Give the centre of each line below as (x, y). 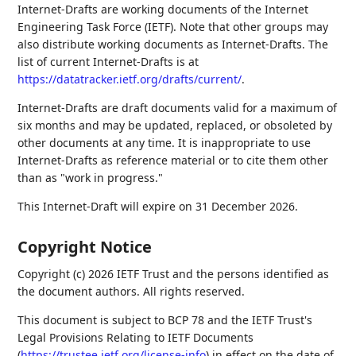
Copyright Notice (85, 247)
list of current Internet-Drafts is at (108, 62)
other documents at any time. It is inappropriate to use (164, 143)
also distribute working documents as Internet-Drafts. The (173, 44)
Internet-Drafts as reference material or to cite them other (173, 161)
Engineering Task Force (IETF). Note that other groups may (173, 27)
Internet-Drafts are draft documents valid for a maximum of (178, 108)
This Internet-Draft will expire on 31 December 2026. (158, 207)
